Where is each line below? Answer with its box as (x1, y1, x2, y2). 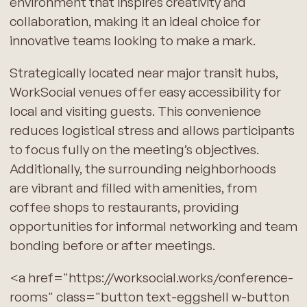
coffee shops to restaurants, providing (9, 199, 239, 216)
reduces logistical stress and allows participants (9, 122, 295, 139)
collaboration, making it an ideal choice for (9, 13, 260, 30)
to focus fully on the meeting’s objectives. (9, 141, 259, 158)
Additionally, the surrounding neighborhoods (9, 160, 276, 177)
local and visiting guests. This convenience (9, 103, 261, 120)
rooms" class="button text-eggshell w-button (9, 288, 289, 306)
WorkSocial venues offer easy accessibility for (9, 84, 281, 101)
